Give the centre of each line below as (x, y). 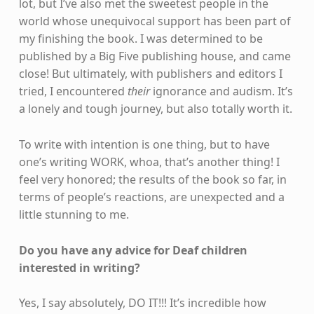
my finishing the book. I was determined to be (141, 38)
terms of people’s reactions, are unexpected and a (151, 197)
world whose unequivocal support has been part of (155, 21)
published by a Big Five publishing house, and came (155, 56)
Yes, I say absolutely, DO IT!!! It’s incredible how (142, 303)
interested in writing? (81, 267)
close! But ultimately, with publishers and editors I (150, 73)
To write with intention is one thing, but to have (144, 144)
